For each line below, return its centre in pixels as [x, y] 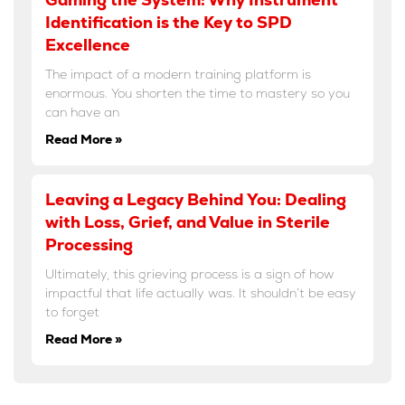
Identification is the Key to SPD [169, 22]
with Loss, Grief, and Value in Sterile [188, 221]
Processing [89, 244]
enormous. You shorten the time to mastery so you [198, 93]
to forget [72, 311]
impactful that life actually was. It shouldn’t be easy [201, 292]
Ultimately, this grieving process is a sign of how [189, 273]
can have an [82, 112]
